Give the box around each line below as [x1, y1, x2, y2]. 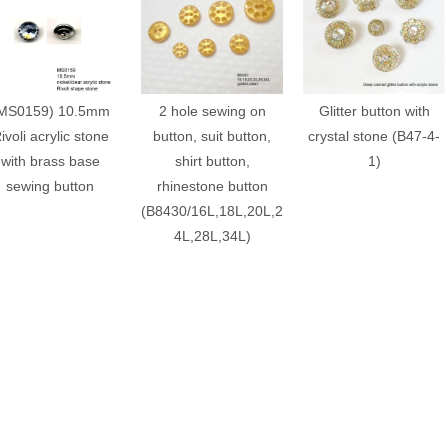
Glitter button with [318, 102, 430, 119]
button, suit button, [153, 127, 271, 144]
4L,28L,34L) [173, 227, 251, 244]
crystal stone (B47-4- [308, 127, 440, 144]
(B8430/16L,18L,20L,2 [141, 202, 283, 219]
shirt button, [174, 152, 250, 169]
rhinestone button [156, 177, 268, 194]
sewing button [6, 177, 94, 194]
